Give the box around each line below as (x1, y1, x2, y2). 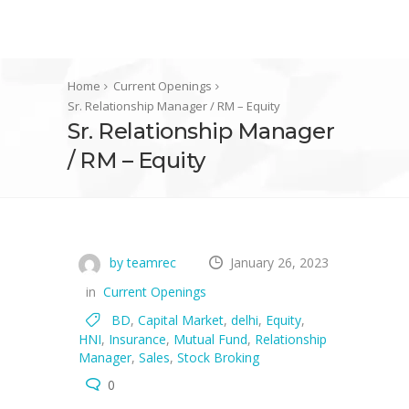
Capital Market (138, 311, 224, 329)
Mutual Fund (173, 330, 247, 348)
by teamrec (106, 254, 176, 271)
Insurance (109, 330, 166, 348)
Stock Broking (177, 349, 259, 366)
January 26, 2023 (230, 254, 329, 271)
